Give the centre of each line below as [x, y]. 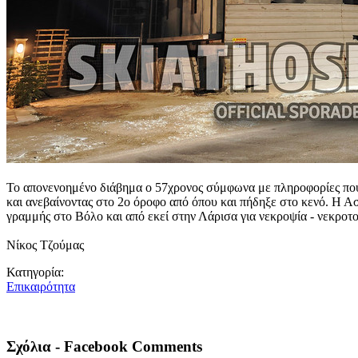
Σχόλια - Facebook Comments [104, 347]
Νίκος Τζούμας [45, 245]
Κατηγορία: [37, 272]
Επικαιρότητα [41, 287]
